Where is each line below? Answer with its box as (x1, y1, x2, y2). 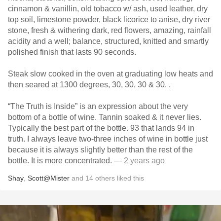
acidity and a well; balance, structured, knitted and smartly (8, 37, 209, 45)
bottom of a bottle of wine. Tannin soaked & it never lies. (8, 113, 201, 121)
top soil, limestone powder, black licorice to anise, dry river (8, 15, 210, 24)
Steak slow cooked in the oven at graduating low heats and (8, 70, 213, 78)
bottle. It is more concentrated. (8, 156, 114, 165)
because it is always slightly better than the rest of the (8, 146, 193, 154)
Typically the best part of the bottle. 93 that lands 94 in (8, 124, 194, 132)
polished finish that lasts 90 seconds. (8, 48, 138, 56)
